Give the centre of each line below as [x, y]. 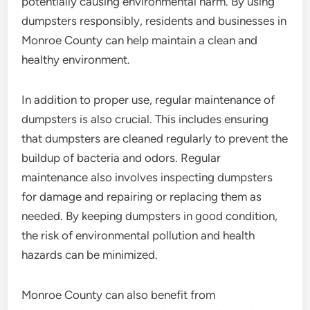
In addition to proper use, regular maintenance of [148, 100]
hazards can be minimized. [90, 255]
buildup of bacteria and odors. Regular [121, 158]
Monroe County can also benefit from [119, 295]
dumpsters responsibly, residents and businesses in [154, 21]
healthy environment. [76, 60]
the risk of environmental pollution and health [138, 235]
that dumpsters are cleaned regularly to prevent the [155, 138]
